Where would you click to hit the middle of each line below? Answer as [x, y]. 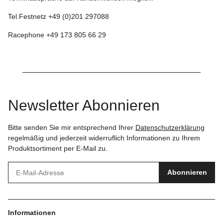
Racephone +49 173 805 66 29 [57, 35]
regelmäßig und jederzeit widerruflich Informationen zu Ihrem [104, 138]
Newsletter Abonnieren [84, 105]
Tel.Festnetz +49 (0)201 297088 [58, 16]
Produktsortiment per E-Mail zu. [58, 148]
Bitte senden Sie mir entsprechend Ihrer [72, 127]
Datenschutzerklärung [170, 127]
